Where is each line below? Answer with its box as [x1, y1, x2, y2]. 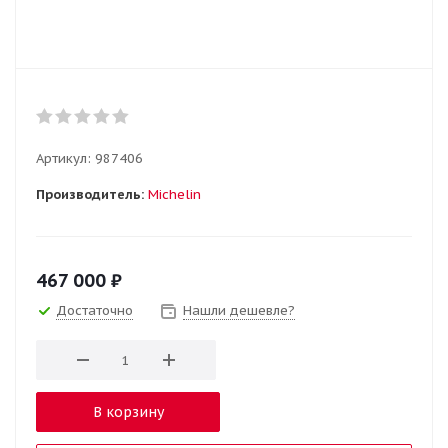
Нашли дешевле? [183, 302, 295, 319]
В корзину [92, 403, 164, 421]
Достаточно [56, 302, 133, 319]
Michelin [148, 186, 201, 203]
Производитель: [36, 186, 144, 203]
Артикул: [36, 150, 91, 167]
